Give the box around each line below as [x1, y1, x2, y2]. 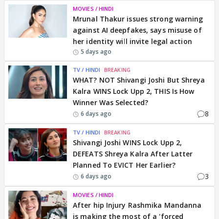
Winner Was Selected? [73, 98, 148, 107]
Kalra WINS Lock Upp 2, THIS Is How [73, 87, 195, 96]
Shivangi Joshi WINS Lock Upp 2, [73, 138, 182, 147]
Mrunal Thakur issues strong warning [73, 14, 203, 23]
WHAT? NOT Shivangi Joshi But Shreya [73, 75, 205, 85]
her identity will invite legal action [73, 37, 192, 46]
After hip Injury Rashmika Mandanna [73, 200, 202, 210]
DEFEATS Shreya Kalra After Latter [73, 149, 193, 158]
